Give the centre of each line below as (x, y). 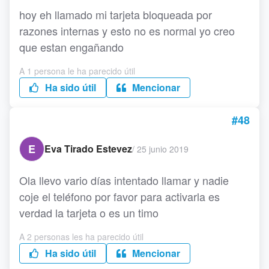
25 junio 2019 (163, 149)
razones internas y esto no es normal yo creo (127, 31)
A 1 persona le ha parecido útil (77, 71)
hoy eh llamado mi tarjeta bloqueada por (116, 14)
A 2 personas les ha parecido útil (81, 237)
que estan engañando (71, 47)
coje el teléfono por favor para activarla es (119, 196)
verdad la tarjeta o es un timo (89, 213)
